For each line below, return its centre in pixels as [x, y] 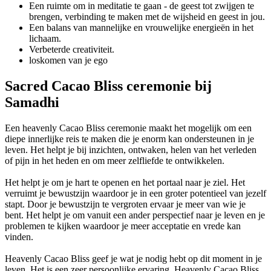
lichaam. [45, 38]
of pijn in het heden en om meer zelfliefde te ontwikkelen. [115, 160]
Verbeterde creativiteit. [72, 49]
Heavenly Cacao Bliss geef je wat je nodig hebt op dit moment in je [133, 258]
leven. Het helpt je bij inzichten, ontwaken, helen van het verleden [131, 149]
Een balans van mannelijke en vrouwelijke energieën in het [141, 27]
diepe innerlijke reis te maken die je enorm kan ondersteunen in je [129, 139]
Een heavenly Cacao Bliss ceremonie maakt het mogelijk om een [128, 128]
